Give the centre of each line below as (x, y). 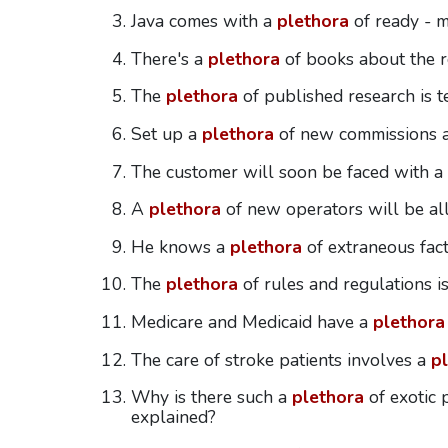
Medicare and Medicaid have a (251, 322)
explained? (173, 417)
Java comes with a (203, 21)
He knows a (180, 246)
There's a (169, 58)
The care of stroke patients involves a (280, 359)
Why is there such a (211, 397)
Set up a (166, 134)
